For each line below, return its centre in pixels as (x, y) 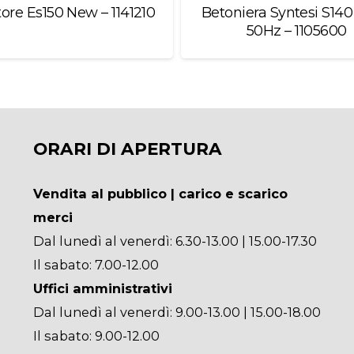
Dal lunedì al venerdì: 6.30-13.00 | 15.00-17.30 (175, 241)
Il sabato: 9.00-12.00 (96, 336)
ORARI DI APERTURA (127, 149)
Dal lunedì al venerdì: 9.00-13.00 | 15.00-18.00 (177, 313)
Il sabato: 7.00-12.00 (96, 265)
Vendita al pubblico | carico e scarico (160, 194)
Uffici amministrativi (102, 289)
